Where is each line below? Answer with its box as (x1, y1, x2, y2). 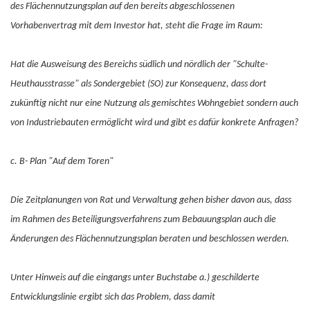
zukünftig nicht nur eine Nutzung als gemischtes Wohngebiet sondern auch (10, 98, 298, 109)
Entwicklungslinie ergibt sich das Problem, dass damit (10, 292, 215, 302)
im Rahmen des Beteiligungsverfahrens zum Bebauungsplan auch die (10, 215, 276, 225)
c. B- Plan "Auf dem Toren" (10, 156, 113, 167)
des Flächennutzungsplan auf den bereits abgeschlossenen (10, 1, 235, 12)
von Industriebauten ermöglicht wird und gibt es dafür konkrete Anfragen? (10, 118, 298, 128)
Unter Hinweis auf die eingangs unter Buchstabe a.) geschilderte (10, 273, 259, 283)
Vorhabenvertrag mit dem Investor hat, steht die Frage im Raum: (10, 21, 263, 31)
